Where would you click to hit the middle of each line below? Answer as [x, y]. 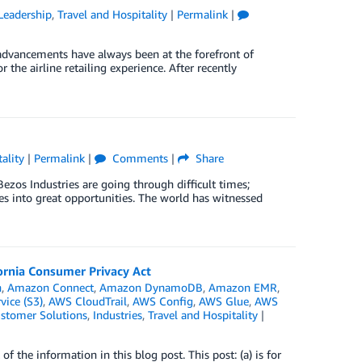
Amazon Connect [50, 287]
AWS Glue [223, 301]
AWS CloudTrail [87, 301]
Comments [138, 158]
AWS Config [162, 301]
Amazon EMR [242, 287]
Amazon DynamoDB [151, 287]
